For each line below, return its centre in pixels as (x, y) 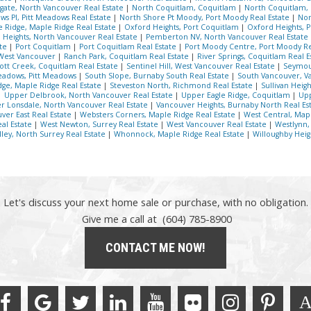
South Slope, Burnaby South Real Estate (158, 75)
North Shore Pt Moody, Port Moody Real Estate (205, 17)
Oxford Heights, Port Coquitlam (183, 27)
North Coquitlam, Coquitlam (185, 7)
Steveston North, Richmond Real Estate (182, 85)
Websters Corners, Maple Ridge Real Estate (159, 114)
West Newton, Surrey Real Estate (100, 124)
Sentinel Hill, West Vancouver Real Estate (202, 66)
